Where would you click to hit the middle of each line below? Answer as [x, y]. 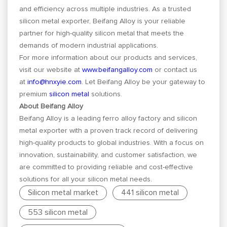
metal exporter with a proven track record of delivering [109, 130]
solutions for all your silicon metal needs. [86, 179]
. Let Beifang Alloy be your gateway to [144, 82]
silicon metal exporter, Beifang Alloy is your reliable [103, 21]
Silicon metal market [63, 193]
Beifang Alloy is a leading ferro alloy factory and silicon [108, 118]
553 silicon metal [58, 213]
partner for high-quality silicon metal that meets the [102, 33]
